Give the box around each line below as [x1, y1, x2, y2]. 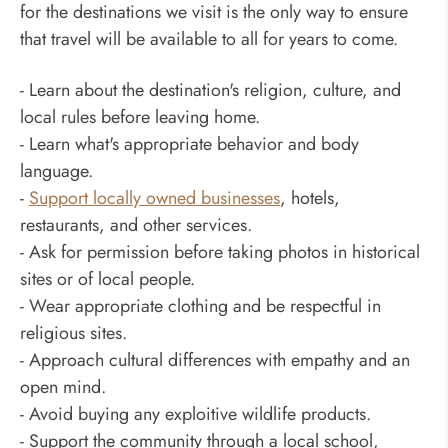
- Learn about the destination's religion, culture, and [20, 76, 401, 103]
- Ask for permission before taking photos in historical [20, 238, 420, 265]
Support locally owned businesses [29, 184, 280, 211]
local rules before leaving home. [20, 103, 260, 130]
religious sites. [20, 319, 127, 346]
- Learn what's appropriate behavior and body [20, 130, 359, 157]
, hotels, [280, 184, 340, 211]
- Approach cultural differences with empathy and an [20, 346, 410, 373]
